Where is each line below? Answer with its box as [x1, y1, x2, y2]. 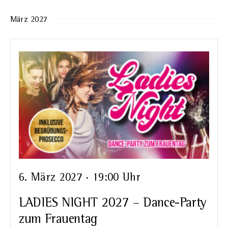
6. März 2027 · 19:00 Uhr [19, 172, 140, 183]
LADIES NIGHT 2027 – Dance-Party [19, 196, 207, 210]
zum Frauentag [19, 213, 97, 226]
